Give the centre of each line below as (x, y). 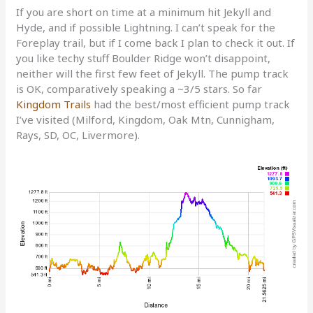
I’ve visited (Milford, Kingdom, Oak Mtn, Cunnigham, (146, 120)
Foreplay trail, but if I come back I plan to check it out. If (156, 43)
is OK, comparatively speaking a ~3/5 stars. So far (139, 89)
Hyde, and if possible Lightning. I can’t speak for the (146, 28)
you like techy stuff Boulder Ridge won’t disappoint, (144, 58)
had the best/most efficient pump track (191, 104)
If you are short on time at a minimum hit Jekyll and (144, 12)
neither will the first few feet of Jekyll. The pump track (153, 74)
